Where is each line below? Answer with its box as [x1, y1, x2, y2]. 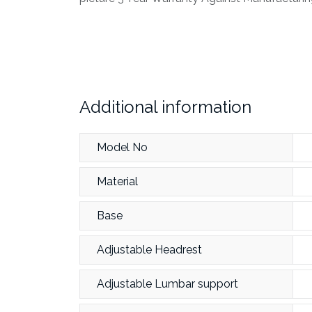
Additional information [79, 97, 251, 117]
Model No [97, 141, 148, 154]
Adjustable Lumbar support [97, 277, 238, 290]
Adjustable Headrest [97, 243, 202, 256]
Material [97, 175, 138, 188]
